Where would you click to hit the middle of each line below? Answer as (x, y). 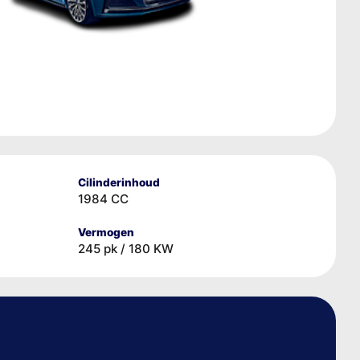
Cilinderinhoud (119, 182)
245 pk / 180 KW (126, 248)
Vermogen (106, 232)
